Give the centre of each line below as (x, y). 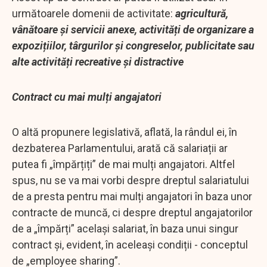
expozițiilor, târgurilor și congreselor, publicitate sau (133, 45)
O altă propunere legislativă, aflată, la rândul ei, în (125, 132)
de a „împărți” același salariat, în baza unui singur (125, 228)
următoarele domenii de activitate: (94, 13)
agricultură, (202, 13)
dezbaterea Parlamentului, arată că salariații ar (120, 148)
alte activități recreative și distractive (98, 61)
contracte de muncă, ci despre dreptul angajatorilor (132, 212)
